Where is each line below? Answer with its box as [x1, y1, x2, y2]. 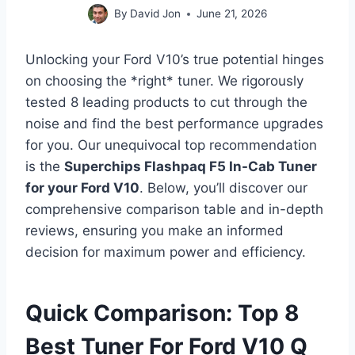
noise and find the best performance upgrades [25, 116, 323, 132]
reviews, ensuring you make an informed [25, 223, 284, 239]
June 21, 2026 [197, 7, 268, 21]
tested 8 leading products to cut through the [25, 94, 307, 111]
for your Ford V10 [25, 180, 139, 197]
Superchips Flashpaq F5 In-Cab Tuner [64, 158, 317, 175]
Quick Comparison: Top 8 [25, 300, 300, 327]
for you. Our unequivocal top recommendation [25, 137, 317, 154]
